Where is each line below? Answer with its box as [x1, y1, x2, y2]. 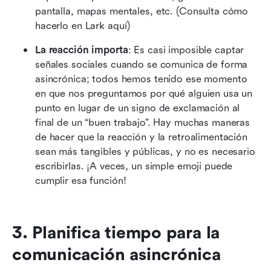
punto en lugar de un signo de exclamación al [35, 102, 240, 114]
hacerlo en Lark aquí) [35, 19, 131, 31]
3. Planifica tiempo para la [12, 223, 220, 243]
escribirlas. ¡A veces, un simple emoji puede [35, 160, 233, 172]
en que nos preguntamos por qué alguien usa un [35, 87, 253, 99]
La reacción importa [35, 44, 128, 56]
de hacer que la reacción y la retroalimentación [35, 131, 247, 143]
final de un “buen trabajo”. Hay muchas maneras [35, 116, 250, 128]
